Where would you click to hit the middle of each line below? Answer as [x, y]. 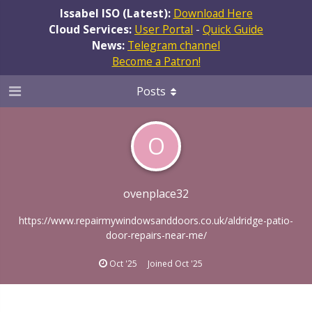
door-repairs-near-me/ [156, 235]
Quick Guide [233, 29]
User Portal [164, 29]
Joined [161, 263]
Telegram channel [174, 45]
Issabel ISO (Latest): [116, 13]
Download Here [213, 13]
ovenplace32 [156, 193]
